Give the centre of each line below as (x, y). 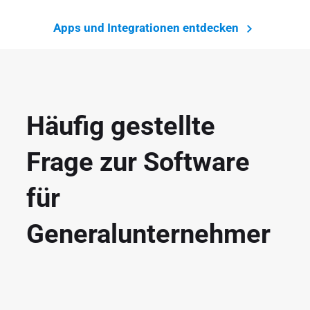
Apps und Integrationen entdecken (147, 27)
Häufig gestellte (121, 126)
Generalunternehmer (149, 234)
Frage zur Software (138, 162)
